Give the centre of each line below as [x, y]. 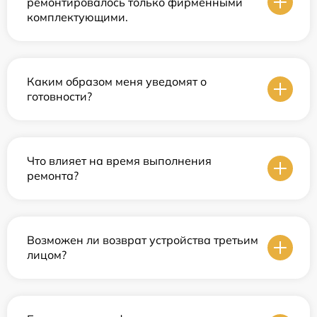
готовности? [59, 96]
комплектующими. [77, 17]
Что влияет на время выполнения [119, 160]
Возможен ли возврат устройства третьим [143, 240]
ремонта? [53, 175]
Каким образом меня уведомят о [117, 81]
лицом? [47, 254]
